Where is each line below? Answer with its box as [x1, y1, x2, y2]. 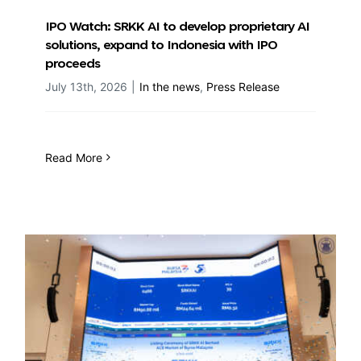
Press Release [206, 79, 280, 93]
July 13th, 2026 [45, 79, 127, 93]
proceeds [45, 57, 100, 71]
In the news [139, 79, 200, 93]
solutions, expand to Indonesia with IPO [45, 39, 277, 52]
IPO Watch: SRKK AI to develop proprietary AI [45, 20, 309, 34]
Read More [45, 150, 102, 164]
